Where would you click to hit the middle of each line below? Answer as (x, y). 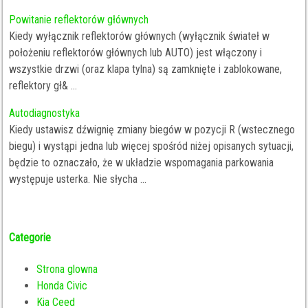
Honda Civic (62, 285)
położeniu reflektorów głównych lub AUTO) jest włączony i (136, 53)
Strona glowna (67, 269)
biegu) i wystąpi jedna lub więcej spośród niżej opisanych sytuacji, (152, 146)
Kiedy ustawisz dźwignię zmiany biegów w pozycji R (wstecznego (152, 130)
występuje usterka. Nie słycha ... (78, 179)
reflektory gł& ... (43, 86)
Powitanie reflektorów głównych (79, 20)
